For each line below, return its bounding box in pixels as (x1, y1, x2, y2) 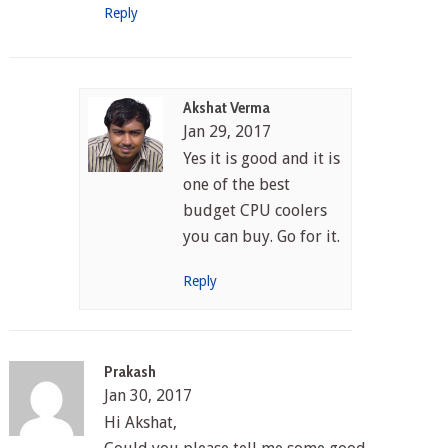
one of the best (183, 174, 291, 194)
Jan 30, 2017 (103, 385, 192, 405)
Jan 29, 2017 (183, 121, 272, 141)
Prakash (103, 361, 156, 381)
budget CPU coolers (183, 200, 328, 220)
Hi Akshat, (103, 412, 177, 432)
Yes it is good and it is (183, 148, 341, 168)
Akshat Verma (183, 97, 271, 117)
